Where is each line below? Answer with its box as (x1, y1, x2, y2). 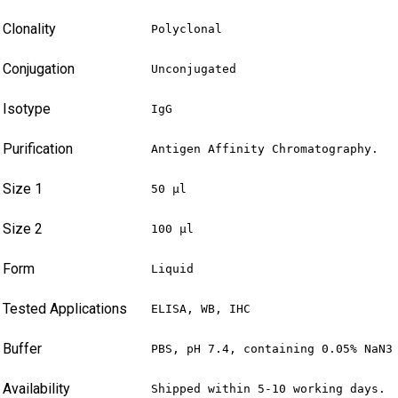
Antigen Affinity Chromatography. (151, 142, 378, 156)
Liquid (151, 262, 194, 276)
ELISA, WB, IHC (151, 302, 251, 316)
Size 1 (3, 180, 43, 198)
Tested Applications (3, 300, 127, 318)
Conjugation (3, 60, 75, 78)
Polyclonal (151, 22, 222, 36)
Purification (3, 140, 73, 158)
